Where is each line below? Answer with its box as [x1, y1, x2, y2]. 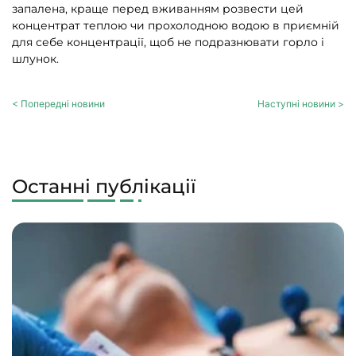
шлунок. [12, 51, 59, 66]
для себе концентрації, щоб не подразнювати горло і [12, 34, 324, 49]
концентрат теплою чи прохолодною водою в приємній [12, 17, 339, 33]
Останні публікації [12, 174, 196, 198]
